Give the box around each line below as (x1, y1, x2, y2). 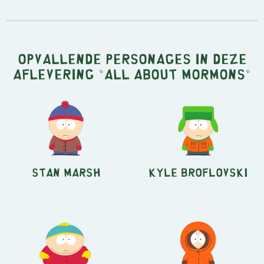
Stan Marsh (31, 169, 101, 174)
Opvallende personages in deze (17, 54, 247, 61)
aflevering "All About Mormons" (13, 70, 251, 77)
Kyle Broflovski (148, 169, 248, 174)
